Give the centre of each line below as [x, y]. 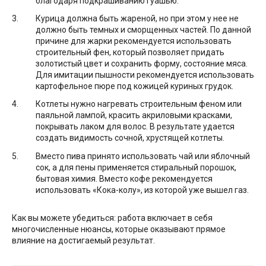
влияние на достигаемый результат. [83, 240]
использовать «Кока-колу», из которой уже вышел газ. [142, 190]
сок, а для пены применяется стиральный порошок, [136, 167]
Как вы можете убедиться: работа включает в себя [112, 218]
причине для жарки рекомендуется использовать [134, 41]
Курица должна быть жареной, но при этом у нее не [137, 19]
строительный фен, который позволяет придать [130, 53]
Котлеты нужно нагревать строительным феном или [139, 104]
